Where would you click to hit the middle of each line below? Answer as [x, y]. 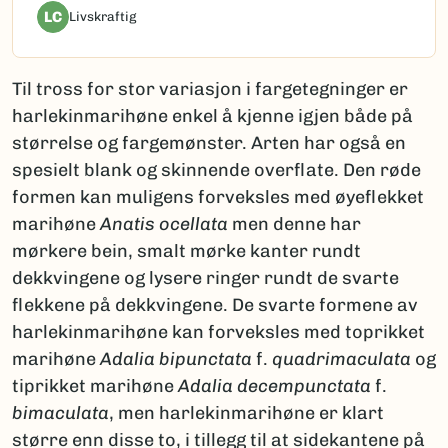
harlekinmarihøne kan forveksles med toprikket [218, 332]
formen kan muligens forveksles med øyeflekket [218, 197]
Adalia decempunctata [274, 386]
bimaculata [60, 413]
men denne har [296, 224]
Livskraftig [102, 17]
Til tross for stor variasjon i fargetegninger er [210, 89]
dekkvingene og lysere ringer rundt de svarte [205, 278]
